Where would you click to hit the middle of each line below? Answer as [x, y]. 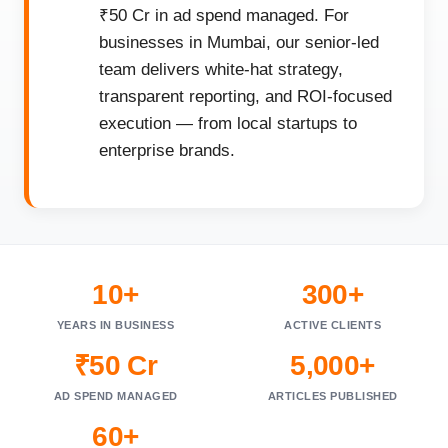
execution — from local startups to [228, 123]
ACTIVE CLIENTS [332, 325]
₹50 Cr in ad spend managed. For [224, 15]
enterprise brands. [167, 150]
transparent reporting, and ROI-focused [245, 96]
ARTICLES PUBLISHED [332, 396]
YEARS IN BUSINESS [115, 325]
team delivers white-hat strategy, [221, 69]
